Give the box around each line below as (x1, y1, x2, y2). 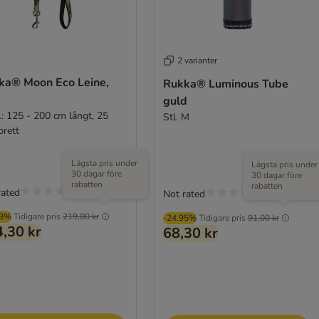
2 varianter (177, 54, 217, 66)
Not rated (162, 187, 205, 201)
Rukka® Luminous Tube (162, 75, 288, 92)
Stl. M (162, 110, 189, 124)
